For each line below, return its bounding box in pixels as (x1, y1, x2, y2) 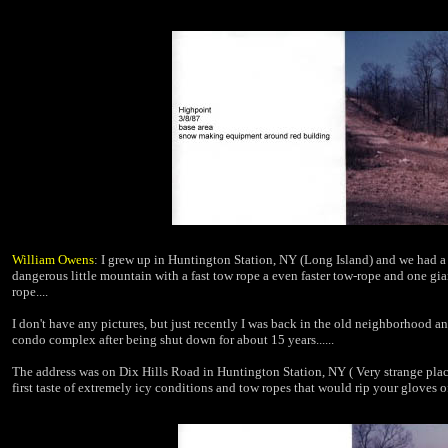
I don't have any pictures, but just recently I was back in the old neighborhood (12, 316, 432, 331)
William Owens (12, 252, 94, 267)
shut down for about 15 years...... (160, 332, 334, 347)
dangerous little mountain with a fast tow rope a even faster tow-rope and (12, 268, 404, 283)
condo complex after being (12, 332, 157, 347)
